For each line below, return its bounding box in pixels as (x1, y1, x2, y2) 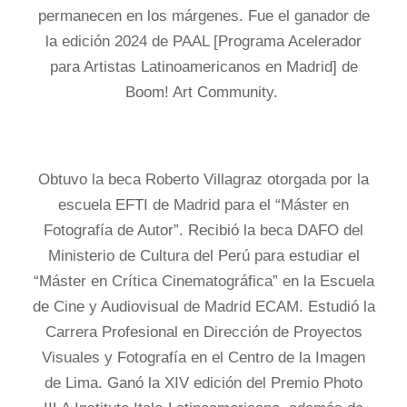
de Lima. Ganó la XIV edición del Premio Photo (45, 374, 362, 392)
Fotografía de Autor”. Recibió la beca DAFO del (44, 222, 363, 239)
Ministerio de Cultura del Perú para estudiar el (47, 247, 360, 264)
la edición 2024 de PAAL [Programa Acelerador (45, 33, 362, 50)
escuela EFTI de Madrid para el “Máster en (58, 196, 349, 213)
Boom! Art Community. (124, 84, 283, 101)
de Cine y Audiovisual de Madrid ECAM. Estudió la (32, 298, 375, 315)
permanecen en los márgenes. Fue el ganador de (37, 7, 370, 25)
